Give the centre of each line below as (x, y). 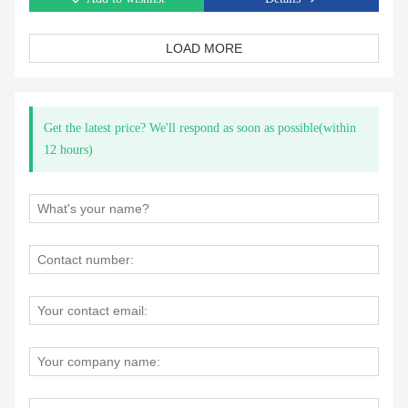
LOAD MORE (204, 49)
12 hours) (68, 150)
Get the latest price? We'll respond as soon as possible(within (200, 128)
